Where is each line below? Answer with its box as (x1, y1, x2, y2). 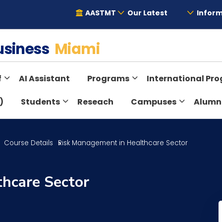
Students (21, 96, 60, 108)
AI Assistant (19, 73, 70, 84)
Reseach (77, 96, 113, 108)
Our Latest (127, 8, 168, 18)
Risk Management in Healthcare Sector (58, 138, 188, 148)
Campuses (131, 96, 176, 108)
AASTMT (84, 8, 116, 18)
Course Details (4, 138, 54, 148)
